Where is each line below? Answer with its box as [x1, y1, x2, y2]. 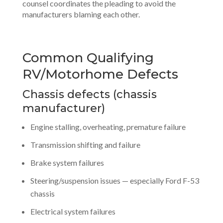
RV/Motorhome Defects [22, 66, 178, 82]
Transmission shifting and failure [30, 140, 140, 149]
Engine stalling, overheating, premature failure [30, 122, 186, 131]
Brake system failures [30, 158, 104, 167]
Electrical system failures [30, 207, 115, 216]
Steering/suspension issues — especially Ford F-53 [30, 176, 199, 185]
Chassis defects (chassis [22, 88, 157, 101]
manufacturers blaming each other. [22, 9, 140, 19]
